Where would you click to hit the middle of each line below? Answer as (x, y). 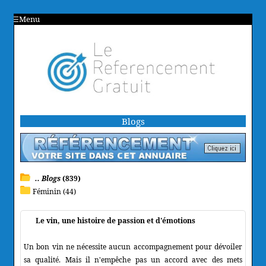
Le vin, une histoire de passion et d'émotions (115, 220)
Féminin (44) (54, 191)
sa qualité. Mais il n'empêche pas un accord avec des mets (133, 259)
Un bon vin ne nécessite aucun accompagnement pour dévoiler (133, 246)
